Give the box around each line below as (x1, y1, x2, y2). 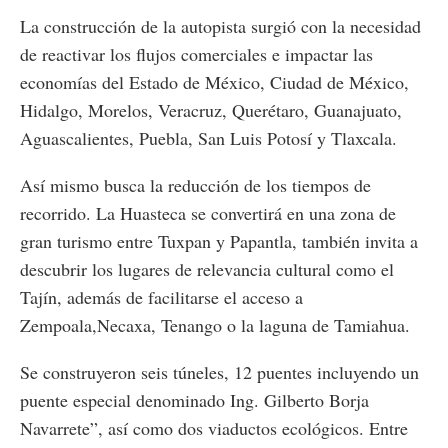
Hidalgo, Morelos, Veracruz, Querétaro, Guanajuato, (20, 97, 402, 122)
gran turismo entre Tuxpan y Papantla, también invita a (20, 228, 418, 253)
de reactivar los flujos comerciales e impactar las (20, 41, 373, 66)
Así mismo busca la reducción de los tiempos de (20, 172, 371, 197)
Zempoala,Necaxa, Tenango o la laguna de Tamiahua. (20, 312, 410, 337)
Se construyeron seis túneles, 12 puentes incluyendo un (20, 359, 419, 384)
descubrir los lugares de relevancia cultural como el (20, 256, 394, 281)
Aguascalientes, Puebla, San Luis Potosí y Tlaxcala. (20, 125, 397, 150)
